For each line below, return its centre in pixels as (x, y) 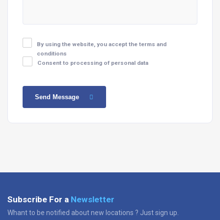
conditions (52, 54)
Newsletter (93, 199)
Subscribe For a (39, 199)
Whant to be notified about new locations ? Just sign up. (93, 213)
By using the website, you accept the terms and (102, 44)
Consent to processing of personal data (93, 63)
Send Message (57, 97)
